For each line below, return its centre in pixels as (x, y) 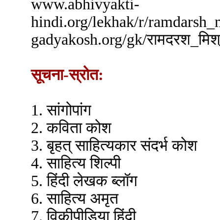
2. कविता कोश (71, 128)
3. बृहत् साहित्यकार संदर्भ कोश (114, 146)
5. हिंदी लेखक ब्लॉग (84, 181)
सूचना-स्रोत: (67, 75)
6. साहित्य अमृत (75, 199)
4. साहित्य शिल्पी (76, 163)
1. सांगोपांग (61, 110)
